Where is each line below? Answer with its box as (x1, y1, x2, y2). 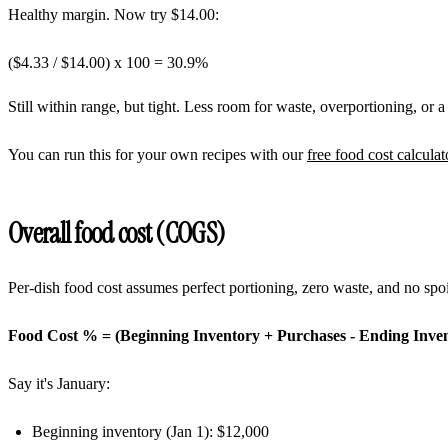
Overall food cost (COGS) (8, 214, 226, 252)
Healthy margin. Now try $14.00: (8, 5, 219, 23)
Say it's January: (8, 374, 110, 392)
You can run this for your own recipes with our (8, 145, 307, 163)
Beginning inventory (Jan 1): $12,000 (32, 422, 269, 440)
